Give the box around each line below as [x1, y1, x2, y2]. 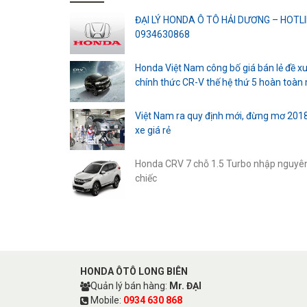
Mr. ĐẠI [169, 280, 201, 292]
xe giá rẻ [135, 125, 171, 136]
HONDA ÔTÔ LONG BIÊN [80, 266, 188, 278]
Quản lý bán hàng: [90, 280, 169, 292]
